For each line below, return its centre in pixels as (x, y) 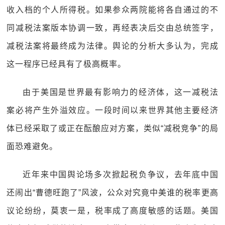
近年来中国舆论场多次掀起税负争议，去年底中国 (121, 175)
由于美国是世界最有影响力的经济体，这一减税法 (121, 92)
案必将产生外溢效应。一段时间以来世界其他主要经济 (113, 110)
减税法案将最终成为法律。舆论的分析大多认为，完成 (113, 46)
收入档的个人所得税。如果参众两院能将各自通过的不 (113, 10)
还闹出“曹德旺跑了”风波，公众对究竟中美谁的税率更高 (113, 193)
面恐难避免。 (32, 146)
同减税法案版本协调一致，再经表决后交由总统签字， (113, 28)
